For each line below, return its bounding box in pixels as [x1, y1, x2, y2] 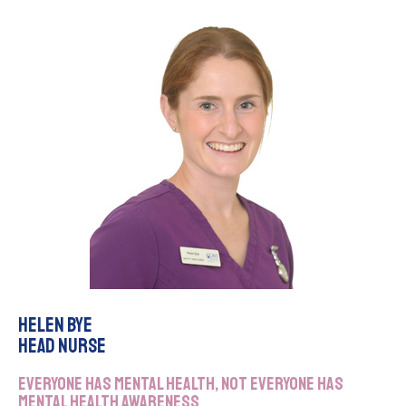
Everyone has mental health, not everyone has [18, 372, 343, 396]
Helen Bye [18, 313, 92, 339]
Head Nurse [18, 333, 106, 360]
